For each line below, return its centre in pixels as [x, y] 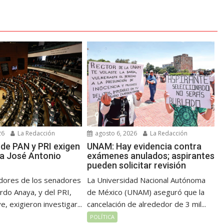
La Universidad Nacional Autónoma [146, 180]
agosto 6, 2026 [115, 133]
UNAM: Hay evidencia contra [144, 146]
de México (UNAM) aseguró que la [146, 192]
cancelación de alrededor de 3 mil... [147, 204]
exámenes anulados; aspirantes [151, 156]
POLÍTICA [102, 217]
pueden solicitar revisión [137, 165]
